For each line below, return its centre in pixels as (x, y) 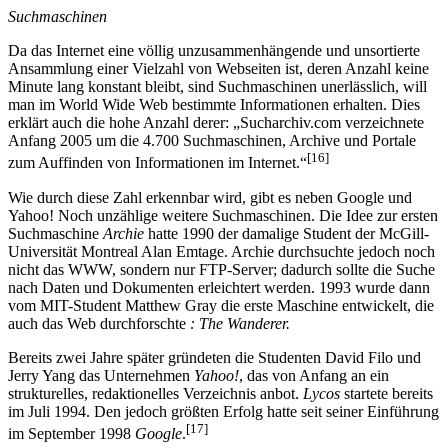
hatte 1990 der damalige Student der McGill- (286, 233)
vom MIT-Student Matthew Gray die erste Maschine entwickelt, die (221, 305)
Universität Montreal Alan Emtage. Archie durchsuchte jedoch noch (221, 251)
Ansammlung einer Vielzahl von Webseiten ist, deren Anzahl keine (218, 69)
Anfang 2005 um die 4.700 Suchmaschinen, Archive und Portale (212, 141)
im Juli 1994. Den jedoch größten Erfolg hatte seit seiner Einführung (223, 411)
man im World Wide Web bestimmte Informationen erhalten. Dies (214, 105)
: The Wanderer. (240, 323)
